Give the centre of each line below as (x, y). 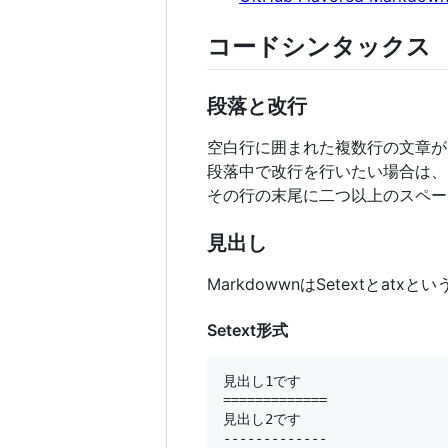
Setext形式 (247, 330)
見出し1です (262, 381)
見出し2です (262, 419)
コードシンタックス (319, 46)
